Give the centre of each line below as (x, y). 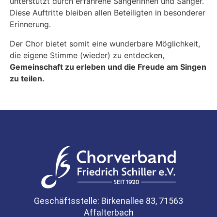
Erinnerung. (30, 24)
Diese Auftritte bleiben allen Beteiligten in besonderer (108, 13)
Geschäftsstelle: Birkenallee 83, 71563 (108, 201)
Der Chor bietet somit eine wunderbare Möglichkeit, (105, 44)
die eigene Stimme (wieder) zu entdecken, (87, 55)
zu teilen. (27, 79)
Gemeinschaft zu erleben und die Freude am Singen (108, 67)
